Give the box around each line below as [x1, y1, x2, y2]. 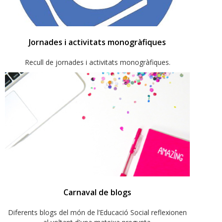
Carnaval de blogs [63, 187, 132, 198]
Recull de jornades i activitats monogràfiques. [24, 57, 170, 67]
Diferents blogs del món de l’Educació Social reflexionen [8, 208, 187, 218]
